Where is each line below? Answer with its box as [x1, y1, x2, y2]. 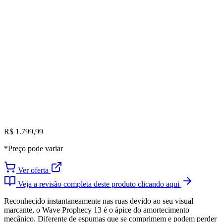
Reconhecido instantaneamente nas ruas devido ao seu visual [4, 197, 193, 206]
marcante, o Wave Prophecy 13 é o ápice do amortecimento [4, 206, 189, 215]
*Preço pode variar [4, 144, 63, 153]
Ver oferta [16, 166, 51, 175]
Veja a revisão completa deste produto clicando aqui [16, 180, 181, 189]
